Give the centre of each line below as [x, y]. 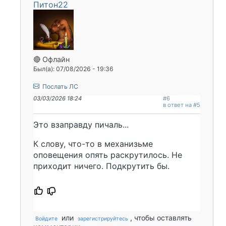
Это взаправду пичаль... [81, 124]
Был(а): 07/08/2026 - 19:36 [73, 69]
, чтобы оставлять [161, 217]
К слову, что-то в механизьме [93, 144]
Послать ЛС [60, 86]
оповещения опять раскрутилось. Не [108, 155]
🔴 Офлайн [51, 59]
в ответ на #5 [182, 105]
